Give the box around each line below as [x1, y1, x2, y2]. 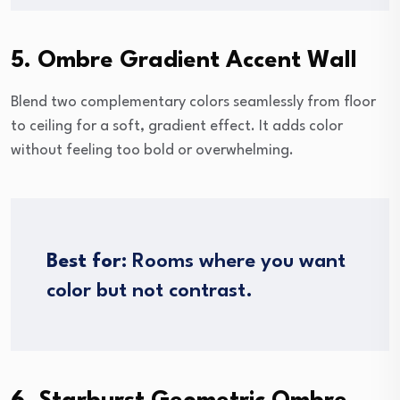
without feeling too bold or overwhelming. [11, 142, 294, 158]
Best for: [46, 251, 127, 271]
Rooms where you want [127, 251, 346, 271]
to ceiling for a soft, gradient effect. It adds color [11, 118, 343, 134]
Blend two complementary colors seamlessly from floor [11, 94, 376, 110]
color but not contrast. [46, 280, 253, 301]
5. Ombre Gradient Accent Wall [11, 48, 357, 72]
